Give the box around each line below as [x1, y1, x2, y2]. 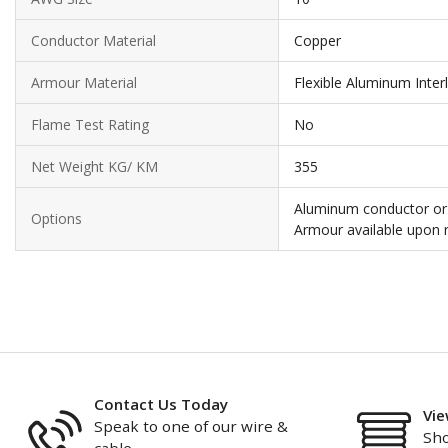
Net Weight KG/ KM [31, 157, 158, 176]
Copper [294, 31, 341, 50]
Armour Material [31, 73, 137, 92]
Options [31, 209, 82, 228]
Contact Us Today [94, 394, 228, 414]
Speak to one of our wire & [94, 416, 288, 436]
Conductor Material [31, 31, 156, 50]
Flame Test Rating [31, 115, 149, 134]
